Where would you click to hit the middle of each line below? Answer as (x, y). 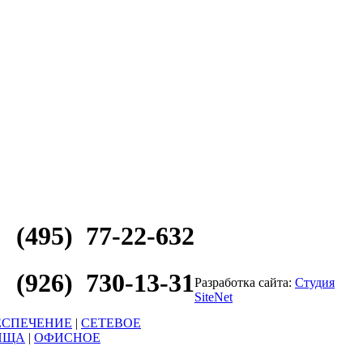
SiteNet (214, 297)
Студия (315, 282)
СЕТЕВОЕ (111, 322)
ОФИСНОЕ (67, 337)
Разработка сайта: (245, 282)
